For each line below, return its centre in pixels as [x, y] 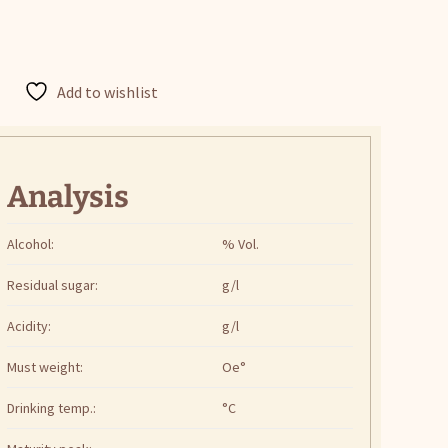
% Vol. [241, 244]
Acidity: [29, 326]
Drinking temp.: [52, 408]
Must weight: [45, 367]
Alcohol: [31, 244]
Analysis [68, 197]
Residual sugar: [53, 285]
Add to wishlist [107, 92]
